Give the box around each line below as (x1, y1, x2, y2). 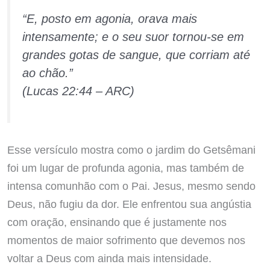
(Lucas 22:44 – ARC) (22, 84, 134, 98)
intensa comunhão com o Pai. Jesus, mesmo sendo (7, 180, 256, 193)
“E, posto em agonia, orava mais (22, 11, 197, 25)
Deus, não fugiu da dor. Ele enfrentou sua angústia (7, 198, 251, 211)
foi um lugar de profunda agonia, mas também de (7, 162, 244, 175)
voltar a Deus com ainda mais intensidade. (7, 252, 212, 265)
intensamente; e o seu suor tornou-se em (22, 30, 244, 43)
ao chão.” (22, 66, 73, 80)
